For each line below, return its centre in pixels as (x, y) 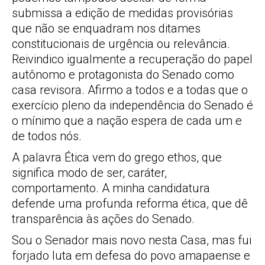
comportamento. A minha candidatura (111, 188)
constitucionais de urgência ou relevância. (121, 44)
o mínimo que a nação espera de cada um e (127, 121)
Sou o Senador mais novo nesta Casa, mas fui (132, 240)
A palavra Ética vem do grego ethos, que (117, 157)
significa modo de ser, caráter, (89, 173)
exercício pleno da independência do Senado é (132, 105)
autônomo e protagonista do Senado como (123, 75)
